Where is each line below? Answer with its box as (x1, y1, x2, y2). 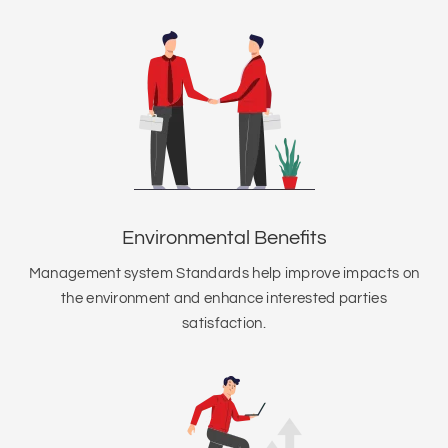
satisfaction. (182, 316, 266, 331)
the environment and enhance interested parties (61, 291, 387, 306)
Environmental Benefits (121, 228, 327, 248)
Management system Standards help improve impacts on (28, 266, 420, 281)
